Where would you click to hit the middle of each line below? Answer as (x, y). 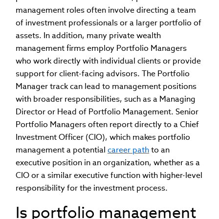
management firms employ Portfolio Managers (101, 48)
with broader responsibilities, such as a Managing (106, 99)
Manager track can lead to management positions (106, 86)
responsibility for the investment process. (92, 188)
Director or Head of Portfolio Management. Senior (107, 111)
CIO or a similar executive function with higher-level (109, 175)
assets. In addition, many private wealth (88, 35)
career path (128, 150)
